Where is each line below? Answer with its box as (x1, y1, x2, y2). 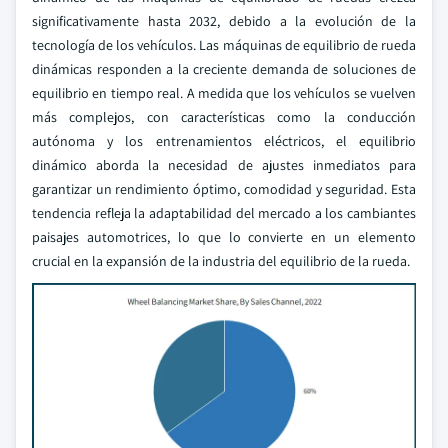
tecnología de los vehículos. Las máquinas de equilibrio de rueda (32, 36, 416, 54)
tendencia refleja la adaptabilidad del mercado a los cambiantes (32, 204, 416, 222)
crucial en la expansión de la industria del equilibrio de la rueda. (32, 252, 410, 270)
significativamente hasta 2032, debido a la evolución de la (32, 12, 416, 30)
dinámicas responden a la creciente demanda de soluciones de (32, 60, 416, 78)
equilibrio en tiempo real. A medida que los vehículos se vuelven (32, 84, 416, 102)
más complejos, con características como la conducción (32, 108, 416, 126)
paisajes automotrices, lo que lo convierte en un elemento (32, 228, 416, 246)
